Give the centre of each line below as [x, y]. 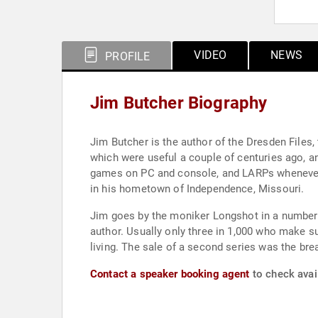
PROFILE [126, 56]
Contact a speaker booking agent [170, 274]
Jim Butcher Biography [179, 103]
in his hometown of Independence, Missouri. [197, 189]
